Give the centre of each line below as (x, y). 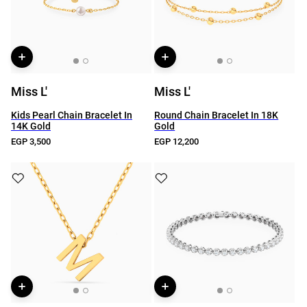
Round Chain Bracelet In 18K (217, 115)
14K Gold (31, 126)
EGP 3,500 (31, 142)
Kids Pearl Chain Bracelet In (72, 115)
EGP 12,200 (177, 142)
